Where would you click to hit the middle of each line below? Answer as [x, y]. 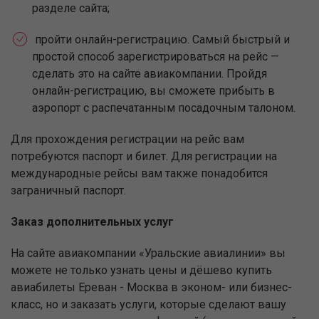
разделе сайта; [71, 9]
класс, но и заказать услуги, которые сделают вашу [148, 305]
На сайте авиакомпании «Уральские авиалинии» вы [148, 253]
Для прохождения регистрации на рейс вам [127, 140]
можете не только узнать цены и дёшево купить [141, 271]
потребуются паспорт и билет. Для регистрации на [144, 157]
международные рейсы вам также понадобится [139, 174]
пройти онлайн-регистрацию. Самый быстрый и [161, 40]
